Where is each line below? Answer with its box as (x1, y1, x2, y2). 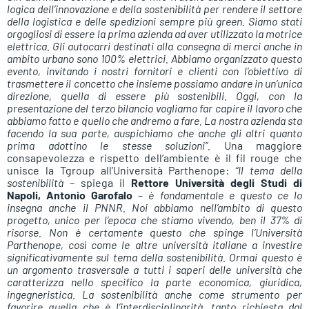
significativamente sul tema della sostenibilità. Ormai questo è (7, 250, 302, 264)
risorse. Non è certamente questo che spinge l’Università (7, 226, 302, 239)
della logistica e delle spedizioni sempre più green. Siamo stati (7, 14, 302, 28)
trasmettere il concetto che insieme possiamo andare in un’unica (7, 77, 302, 90)
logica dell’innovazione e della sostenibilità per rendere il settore (7, 2, 302, 16)
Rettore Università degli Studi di (131, 176, 302, 190)
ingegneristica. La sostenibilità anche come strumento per (7, 288, 302, 301)
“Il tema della (235, 163, 303, 177)
